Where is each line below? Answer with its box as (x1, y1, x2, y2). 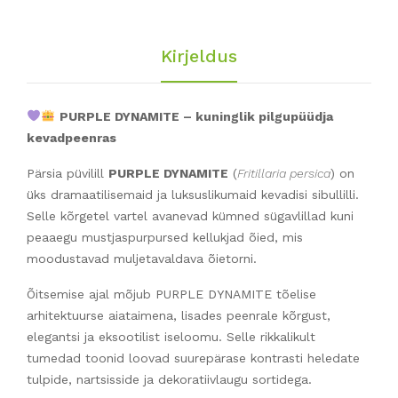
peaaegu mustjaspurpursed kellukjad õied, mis (27, 229, 303, 244)
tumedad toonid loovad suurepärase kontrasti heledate (27, 350, 360, 365)
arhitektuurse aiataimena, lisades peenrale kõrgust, (27, 307, 330, 322)
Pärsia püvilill (27, 165, 108, 180)
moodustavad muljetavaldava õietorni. (27, 251, 257, 266)
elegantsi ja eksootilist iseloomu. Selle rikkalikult (27, 329, 315, 344)
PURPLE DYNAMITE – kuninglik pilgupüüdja (59, 108, 333, 123)
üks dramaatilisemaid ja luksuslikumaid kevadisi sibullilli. (27, 187, 359, 202)
